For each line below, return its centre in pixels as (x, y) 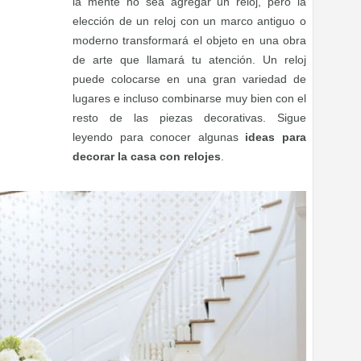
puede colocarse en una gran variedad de (189, 79)
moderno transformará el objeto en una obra (189, 40)
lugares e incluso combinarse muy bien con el (189, 98)
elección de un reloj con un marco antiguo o (189, 21)
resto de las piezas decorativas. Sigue (189, 118)
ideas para (276, 137)
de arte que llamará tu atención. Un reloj (189, 60)
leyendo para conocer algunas (159, 137)
